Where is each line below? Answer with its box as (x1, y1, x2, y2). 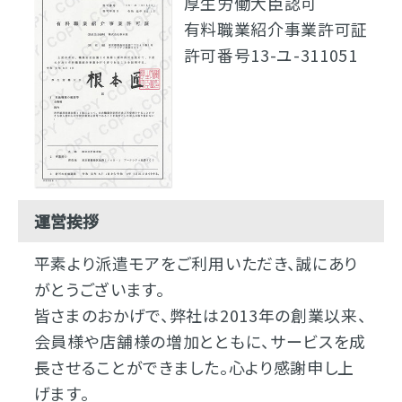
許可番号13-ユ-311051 (183, 42, 358, 66)
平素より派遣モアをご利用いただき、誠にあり (33, 250, 358, 275)
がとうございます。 (33, 276, 165, 301)
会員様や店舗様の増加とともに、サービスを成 (33, 328, 366, 353)
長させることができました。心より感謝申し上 (33, 354, 354, 379)
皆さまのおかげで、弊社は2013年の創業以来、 (33, 302, 367, 327)
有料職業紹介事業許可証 (183, 16, 368, 40)
